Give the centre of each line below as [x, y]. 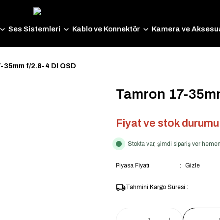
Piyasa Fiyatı [133, 165]
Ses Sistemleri [34, 29]
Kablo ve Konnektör [106, 29]
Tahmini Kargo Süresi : [157, 187]
